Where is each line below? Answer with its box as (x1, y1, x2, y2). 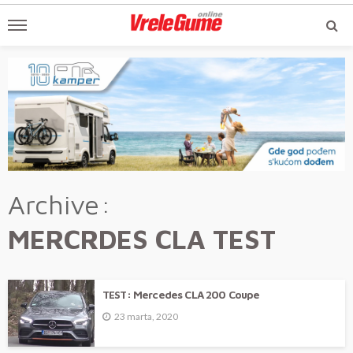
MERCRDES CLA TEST (8, 223, 276, 255)
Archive (8, 188, 99, 221)
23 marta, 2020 (114, 310, 178, 323)
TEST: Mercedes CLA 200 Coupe (102, 288, 260, 302)
